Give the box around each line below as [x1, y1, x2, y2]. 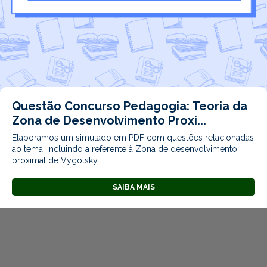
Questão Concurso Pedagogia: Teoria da [12, 99, 247, 114]
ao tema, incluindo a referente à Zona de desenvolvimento [12, 144, 237, 154]
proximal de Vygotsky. [12, 156, 99, 166]
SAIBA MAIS [112, 183, 155, 192]
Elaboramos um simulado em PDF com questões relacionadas [12, 133, 254, 143]
